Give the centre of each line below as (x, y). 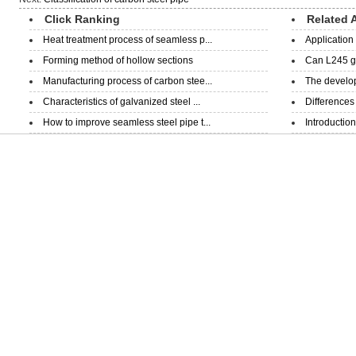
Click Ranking (82, 19)
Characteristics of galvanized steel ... (122, 102)
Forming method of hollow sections (118, 60)
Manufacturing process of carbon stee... (128, 81)
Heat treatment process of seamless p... (128, 40)
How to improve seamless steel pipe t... (127, 122)
